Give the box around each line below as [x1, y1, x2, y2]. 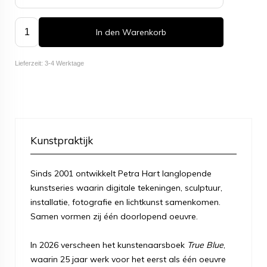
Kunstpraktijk [30, 133, 93, 147]
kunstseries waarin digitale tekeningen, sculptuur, [30, 182, 222, 193]
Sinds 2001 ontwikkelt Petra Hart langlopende [30, 167, 212, 179]
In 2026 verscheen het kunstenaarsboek [30, 239, 187, 250]
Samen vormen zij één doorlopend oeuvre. [30, 210, 200, 222]
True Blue [187, 239, 223, 250]
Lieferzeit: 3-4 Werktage [15, 59, 84, 67]
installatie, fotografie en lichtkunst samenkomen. [30, 196, 221, 207]
